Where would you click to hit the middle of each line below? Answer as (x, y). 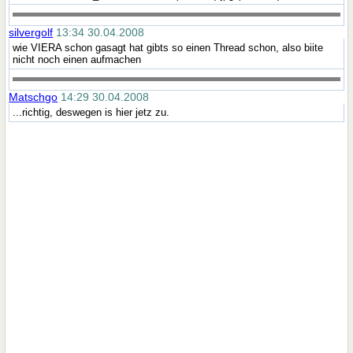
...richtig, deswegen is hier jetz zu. (91, 112)
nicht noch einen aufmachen (77, 59)
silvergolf (31, 32)
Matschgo (33, 97)
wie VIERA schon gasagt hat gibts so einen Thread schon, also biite (168, 47)
